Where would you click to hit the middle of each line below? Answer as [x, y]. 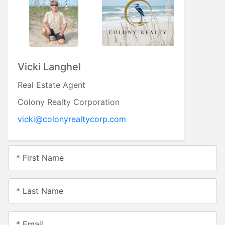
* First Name [40, 157]
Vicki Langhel [49, 67]
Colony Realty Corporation [69, 102]
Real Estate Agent [51, 85]
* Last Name [39, 191]
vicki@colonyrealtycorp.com [72, 119]
